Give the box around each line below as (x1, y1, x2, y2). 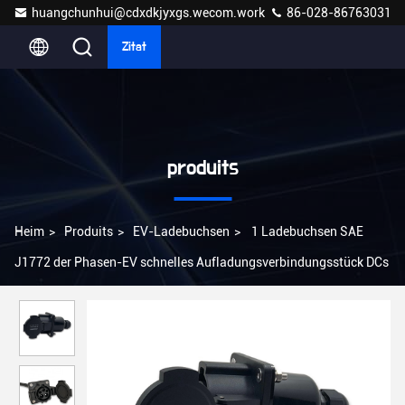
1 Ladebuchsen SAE (251, 224, 363, 239)
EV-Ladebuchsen (133, 224, 230, 239)
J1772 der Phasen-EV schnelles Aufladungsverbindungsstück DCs (14, 255, 389, 269)
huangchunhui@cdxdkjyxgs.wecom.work (32, 5, 265, 20)
